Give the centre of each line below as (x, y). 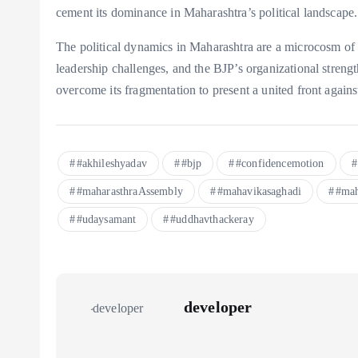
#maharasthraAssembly (129, 192)
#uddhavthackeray (212, 220)
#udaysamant (106, 220)
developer (218, 307)
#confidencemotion (280, 164)
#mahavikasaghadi (259, 192)
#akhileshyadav (111, 164)
